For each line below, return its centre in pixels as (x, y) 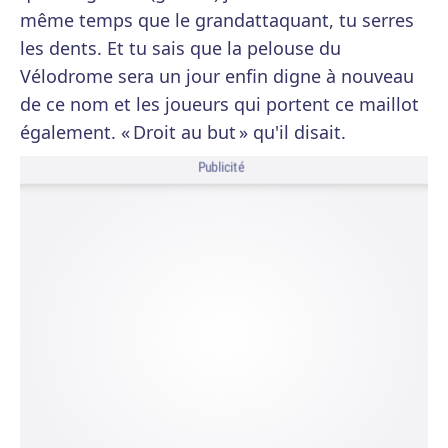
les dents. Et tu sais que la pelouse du (180, 48)
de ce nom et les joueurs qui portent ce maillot (219, 104)
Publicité (221, 167)
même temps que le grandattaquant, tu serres (217, 20)
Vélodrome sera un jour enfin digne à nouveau (217, 76)
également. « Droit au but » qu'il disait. (183, 132)
